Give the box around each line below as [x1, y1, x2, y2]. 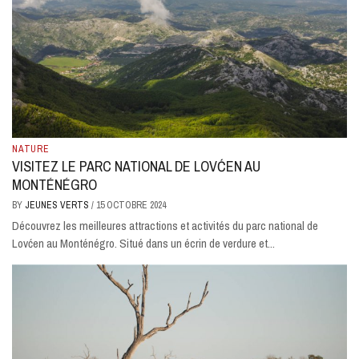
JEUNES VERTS [25, 198, 91, 212]
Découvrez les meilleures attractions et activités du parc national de [12, 216, 318, 234]
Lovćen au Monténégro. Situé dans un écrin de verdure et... [12, 234, 275, 252]
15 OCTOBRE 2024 [96, 198, 166, 212]
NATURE [12, 142, 50, 155]
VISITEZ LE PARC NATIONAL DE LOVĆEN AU [12, 155, 260, 176]
